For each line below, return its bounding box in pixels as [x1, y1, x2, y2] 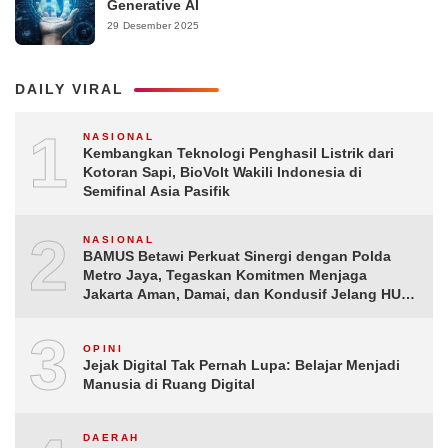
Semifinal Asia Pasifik [83, 183, 230, 199]
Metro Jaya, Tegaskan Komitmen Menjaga [83, 267, 367, 283]
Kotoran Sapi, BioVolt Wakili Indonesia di [83, 164, 362, 180]
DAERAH [83, 432, 140, 443]
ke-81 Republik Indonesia [83, 305, 257, 321]
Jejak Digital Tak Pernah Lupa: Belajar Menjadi [83, 356, 400, 373]
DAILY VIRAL [15, 81, 124, 97]
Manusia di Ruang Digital [83, 375, 255, 392]
